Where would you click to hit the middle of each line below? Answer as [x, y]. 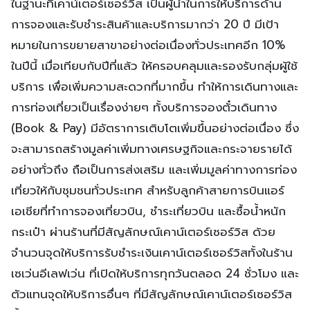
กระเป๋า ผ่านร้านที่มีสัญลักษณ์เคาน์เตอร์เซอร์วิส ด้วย [143, 231]
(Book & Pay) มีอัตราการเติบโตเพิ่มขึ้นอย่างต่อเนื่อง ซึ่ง [155, 128]
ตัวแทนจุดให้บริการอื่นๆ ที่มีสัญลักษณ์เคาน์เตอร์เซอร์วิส [152, 294]
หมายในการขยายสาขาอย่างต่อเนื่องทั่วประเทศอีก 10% [148, 45]
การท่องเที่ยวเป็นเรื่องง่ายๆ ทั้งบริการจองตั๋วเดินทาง [144, 107]
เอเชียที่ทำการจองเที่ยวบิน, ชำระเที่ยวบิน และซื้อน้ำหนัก [148, 211]
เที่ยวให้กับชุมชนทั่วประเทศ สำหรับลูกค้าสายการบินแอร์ [148, 190]
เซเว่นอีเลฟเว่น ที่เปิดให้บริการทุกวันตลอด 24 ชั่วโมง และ [155, 273]
